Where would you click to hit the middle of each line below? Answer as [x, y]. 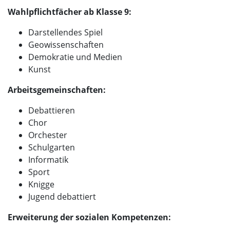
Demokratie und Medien [75, 57]
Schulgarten [52, 147]
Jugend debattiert [62, 196]
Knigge [41, 184]
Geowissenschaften [66, 44]
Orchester [48, 135]
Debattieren [52, 110]
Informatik [48, 159]
